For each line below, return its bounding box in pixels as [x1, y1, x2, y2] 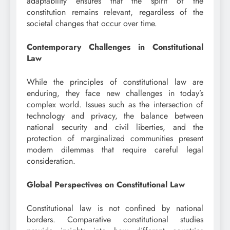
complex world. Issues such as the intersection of [27, 99, 203, 111]
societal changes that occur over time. [27, 17, 157, 30]
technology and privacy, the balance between [27, 110, 203, 122]
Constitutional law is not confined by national [27, 202, 203, 215]
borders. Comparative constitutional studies [27, 214, 203, 226]
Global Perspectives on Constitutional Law [27, 179, 185, 191]
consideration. [27, 155, 75, 167]
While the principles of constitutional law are [27, 76, 203, 88]
